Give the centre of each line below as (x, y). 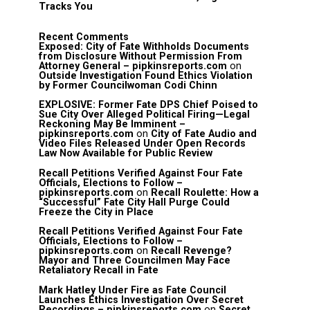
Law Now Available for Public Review (126, 154)
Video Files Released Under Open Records (142, 144)
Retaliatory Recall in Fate (99, 271)
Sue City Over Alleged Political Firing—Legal (144, 115)
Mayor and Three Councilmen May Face (135, 261)
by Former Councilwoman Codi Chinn (128, 85)
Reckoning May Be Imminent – (112, 125)
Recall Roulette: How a (205, 192)
